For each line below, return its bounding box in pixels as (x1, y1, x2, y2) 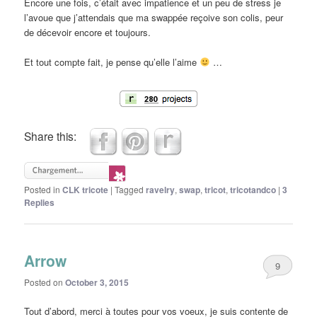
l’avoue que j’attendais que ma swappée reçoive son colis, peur (24, 10, 284, 24)
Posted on (24, 276, 66, 289)
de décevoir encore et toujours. (24, 25, 151, 39)
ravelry (146, 183, 175, 196)
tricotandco (230, 183, 277, 196)
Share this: (24, 127, 77, 144)
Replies (24, 195, 55, 209)
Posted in (24, 183, 61, 195)
